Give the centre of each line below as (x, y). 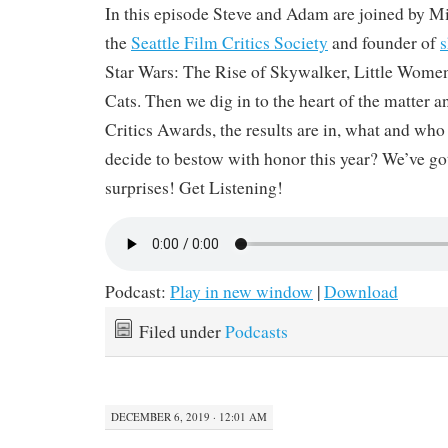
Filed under (182, 332)
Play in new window (241, 292)
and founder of (384, 43)
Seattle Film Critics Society (229, 43)
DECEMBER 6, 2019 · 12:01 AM (189, 416)
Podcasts (256, 332)
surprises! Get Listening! (194, 188)
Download (361, 292)
